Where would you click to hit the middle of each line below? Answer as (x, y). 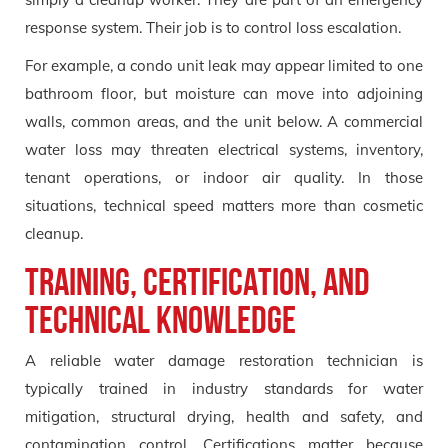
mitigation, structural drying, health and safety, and (224, 416)
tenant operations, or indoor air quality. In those (224, 177)
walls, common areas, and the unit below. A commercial (224, 121)
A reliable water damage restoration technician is (224, 360)
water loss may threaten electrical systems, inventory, (224, 149)
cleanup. (54, 233)
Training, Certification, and (197, 281)
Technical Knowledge (160, 319)
